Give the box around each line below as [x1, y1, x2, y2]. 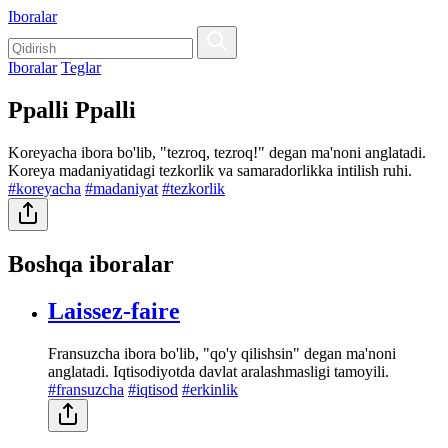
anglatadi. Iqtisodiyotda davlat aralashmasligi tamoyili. [48, 362, 389, 380]
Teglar [61, 59, 101, 76]
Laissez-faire [48, 297, 180, 324]
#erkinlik [182, 380, 238, 398]
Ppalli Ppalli [8, 96, 136, 123]
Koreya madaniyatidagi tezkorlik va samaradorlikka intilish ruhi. [8, 161, 412, 179]
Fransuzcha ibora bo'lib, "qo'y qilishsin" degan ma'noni [48, 344, 396, 362]
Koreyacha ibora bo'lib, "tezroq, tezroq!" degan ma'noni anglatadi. [8, 143, 426, 161]
